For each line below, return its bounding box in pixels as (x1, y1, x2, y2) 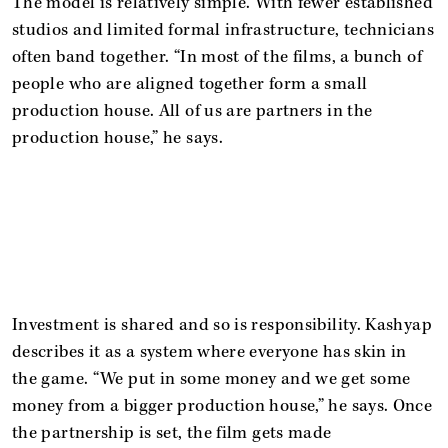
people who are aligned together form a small (12, 72, 368, 95)
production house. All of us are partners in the (12, 99, 373, 122)
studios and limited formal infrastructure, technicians (12, 18, 434, 41)
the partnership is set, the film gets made (12, 421, 332, 444)
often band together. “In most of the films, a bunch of (12, 45, 422, 68)
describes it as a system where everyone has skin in (12, 340, 407, 363)
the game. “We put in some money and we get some (12, 367, 411, 390)
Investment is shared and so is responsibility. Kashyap (12, 313, 432, 336)
